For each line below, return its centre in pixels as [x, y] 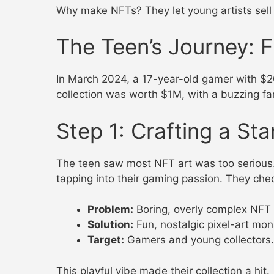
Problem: [110, 209]
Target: [106, 240]
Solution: [110, 225]
